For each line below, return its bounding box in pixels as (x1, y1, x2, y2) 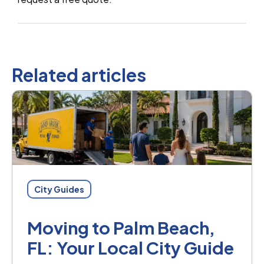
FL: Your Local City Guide (27, 236, 234, 258)
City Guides (34, 183, 84, 194)
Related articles (12, 63, 146, 86)
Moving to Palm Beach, (27, 216, 215, 238)
